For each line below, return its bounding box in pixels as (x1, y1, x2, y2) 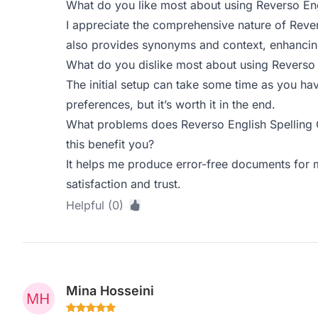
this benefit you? (65, 137, 154, 151)
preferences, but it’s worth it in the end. (65, 97, 275, 111)
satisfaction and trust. (65, 177, 181, 191)
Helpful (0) (65, 198, 124, 212)
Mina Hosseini (65, 283, 154, 298)
